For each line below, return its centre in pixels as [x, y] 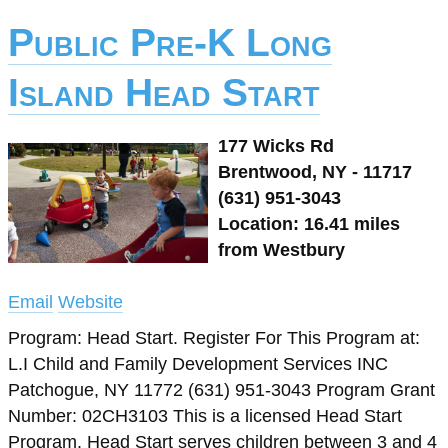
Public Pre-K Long [170, 42]
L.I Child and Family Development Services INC [198, 364]
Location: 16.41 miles [309, 224]
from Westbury [281, 250]
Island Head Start [164, 92]
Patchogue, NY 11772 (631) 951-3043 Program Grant [221, 390]
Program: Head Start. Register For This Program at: [214, 338]
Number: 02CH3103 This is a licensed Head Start [205, 416]
